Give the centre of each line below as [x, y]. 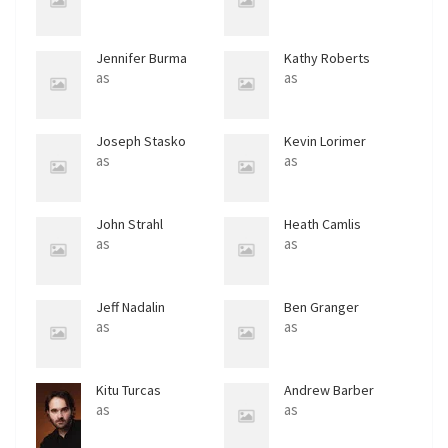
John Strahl [129, 224]
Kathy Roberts [327, 58]
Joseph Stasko [141, 141]
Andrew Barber [329, 390]
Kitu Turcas [128, 390]
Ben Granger [321, 307]
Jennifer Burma [141, 58]
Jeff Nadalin [130, 307]
